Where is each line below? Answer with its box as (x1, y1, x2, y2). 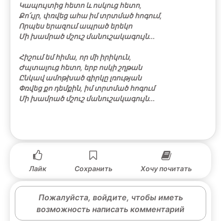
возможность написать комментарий (37, 204, 184, 214)
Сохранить (74, 164, 112, 173)
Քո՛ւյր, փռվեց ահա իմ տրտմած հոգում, (19, 11, 162, 20)
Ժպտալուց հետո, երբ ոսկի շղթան (19, 63, 142, 72)
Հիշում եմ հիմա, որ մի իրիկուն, (19, 52, 131, 61)
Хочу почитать (141, 164, 192, 173)
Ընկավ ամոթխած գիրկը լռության (19, 73, 142, 82)
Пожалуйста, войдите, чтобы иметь (38, 192, 183, 202)
